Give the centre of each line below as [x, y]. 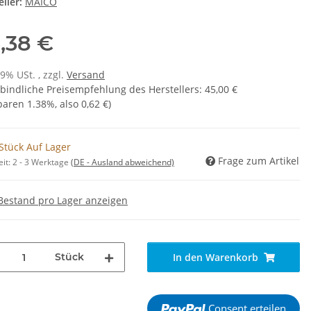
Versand [86, 75]
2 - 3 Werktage [42, 162]
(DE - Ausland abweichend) [123, 162]
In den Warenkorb [215, 257]
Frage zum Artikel [259, 161]
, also [68, 104]
